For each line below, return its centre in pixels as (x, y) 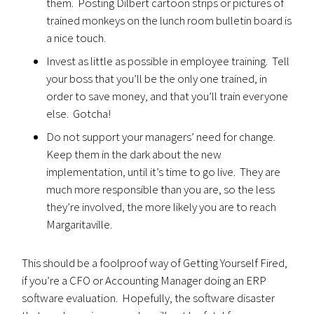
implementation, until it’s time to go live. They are (164, 172)
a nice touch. (76, 38)
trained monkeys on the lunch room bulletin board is (169, 20)
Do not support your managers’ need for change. (162, 137)
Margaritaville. (80, 224)
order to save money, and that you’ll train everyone (168, 96)
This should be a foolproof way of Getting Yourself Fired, (155, 263)
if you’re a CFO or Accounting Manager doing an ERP (144, 280)
